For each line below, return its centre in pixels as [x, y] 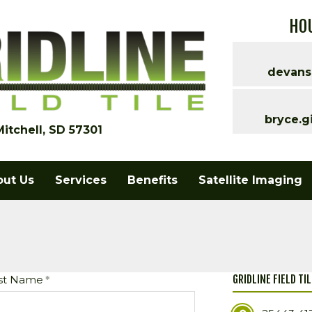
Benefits [153, 180]
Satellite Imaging [250, 180]
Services [81, 180]
